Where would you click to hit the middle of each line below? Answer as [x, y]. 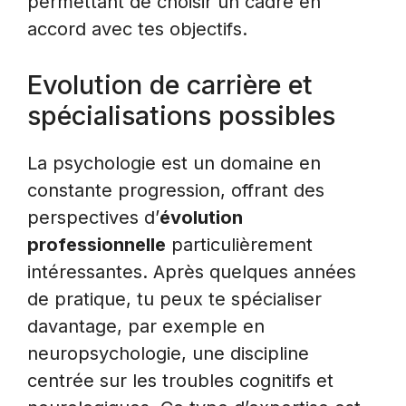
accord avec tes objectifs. [137, 29]
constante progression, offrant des [176, 191]
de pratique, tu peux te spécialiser [174, 300]
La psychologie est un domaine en [174, 164]
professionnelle [97, 245]
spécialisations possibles [181, 116]
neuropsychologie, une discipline [168, 354]
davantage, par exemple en [146, 327]
